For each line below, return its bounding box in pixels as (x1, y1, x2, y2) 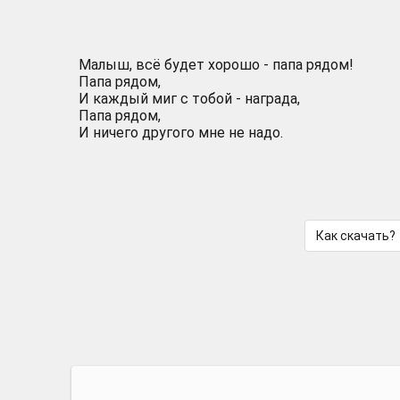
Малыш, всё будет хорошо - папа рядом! (79, 56, 354, 73)
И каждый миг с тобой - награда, (79, 90, 300, 107)
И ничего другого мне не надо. (79, 124, 283, 141)
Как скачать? (315, 229, 396, 243)
